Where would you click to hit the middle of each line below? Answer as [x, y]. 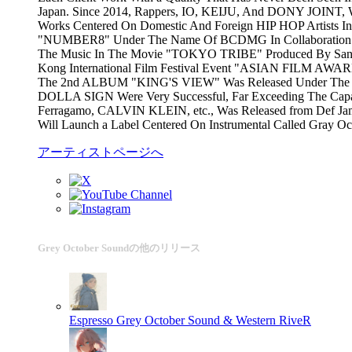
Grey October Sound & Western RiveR [214, 321]
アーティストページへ [101, 152]
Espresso [91, 321]
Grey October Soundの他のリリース [119, 248]
